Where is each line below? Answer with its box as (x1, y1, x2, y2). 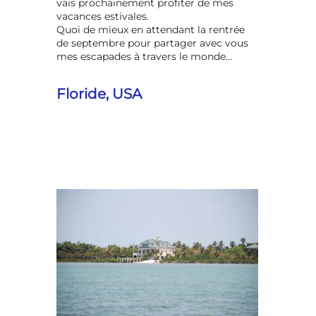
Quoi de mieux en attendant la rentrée (56, 23, 245, 36)
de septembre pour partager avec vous (56, 36, 249, 49)
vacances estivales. (56, 9, 150, 23)
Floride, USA (56, 85, 142, 102)
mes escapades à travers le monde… (56, 49, 233, 63)
